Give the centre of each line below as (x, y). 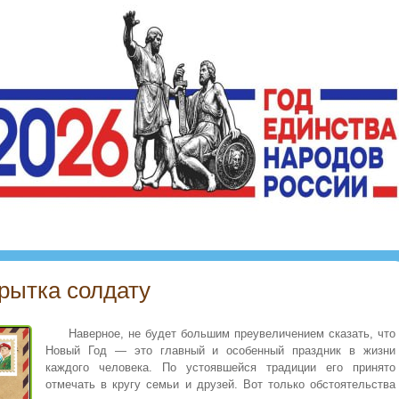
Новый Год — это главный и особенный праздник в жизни (220, 351)
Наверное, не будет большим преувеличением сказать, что (232, 334)
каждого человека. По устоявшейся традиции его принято (220, 368)
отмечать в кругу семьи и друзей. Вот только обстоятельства (220, 385)
